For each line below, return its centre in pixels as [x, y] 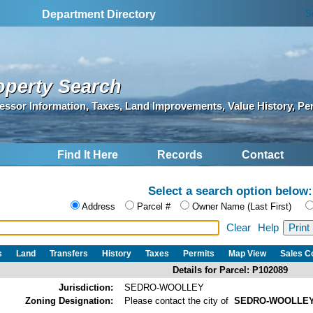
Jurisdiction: [86, 287]
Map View [247, 253]
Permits [199, 253]
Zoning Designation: [69, 300]
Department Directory [99, 14]
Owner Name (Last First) [242, 207]
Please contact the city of [179, 300]
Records [180, 155]
